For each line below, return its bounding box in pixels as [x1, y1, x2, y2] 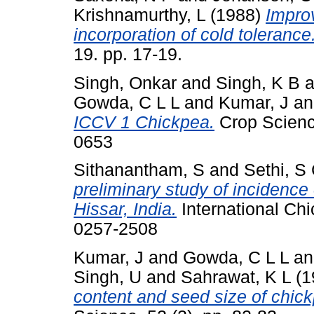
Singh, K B [216, 73, 300, 93]
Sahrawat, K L [181, 268, 291, 287]
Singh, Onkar [74, 73, 177, 93]
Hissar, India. [74, 200, 177, 219]
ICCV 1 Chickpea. [74, 112, 214, 132]
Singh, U [74, 268, 142, 287]
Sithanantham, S [74, 161, 205, 180]
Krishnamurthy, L [74, 5, 205, 25]
